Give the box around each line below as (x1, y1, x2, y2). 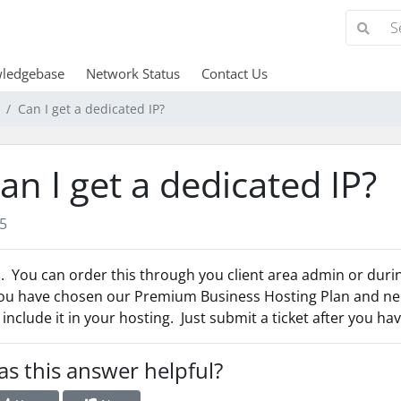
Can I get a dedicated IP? (18, 100, 165, 117)
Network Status (85, 64, 180, 82)
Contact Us (200, 64, 268, 82)
